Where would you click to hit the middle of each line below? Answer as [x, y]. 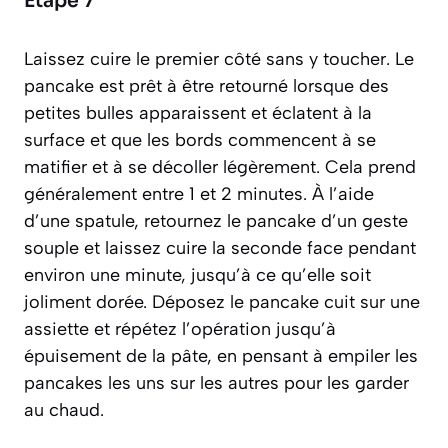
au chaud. [64, 409]
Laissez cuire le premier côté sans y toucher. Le [219, 58]
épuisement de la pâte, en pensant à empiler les [221, 355]
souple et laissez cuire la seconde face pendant [220, 247]
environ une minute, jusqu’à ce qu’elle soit [197, 274]
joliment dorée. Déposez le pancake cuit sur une [222, 301]
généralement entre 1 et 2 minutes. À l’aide [199, 193]
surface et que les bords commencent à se [200, 139]
